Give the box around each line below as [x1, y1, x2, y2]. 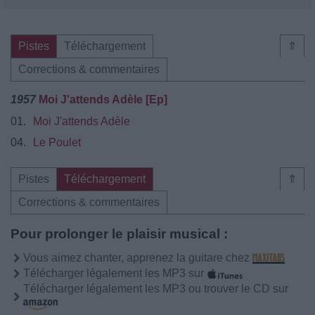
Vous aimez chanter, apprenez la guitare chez [23, 251, 252, 264]
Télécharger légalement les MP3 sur [23, 266, 207, 279]
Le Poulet [33, 136, 81, 148]
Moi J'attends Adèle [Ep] [39, 93, 167, 105]
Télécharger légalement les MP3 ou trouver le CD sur [23, 282, 288, 295]
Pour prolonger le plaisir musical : [11, 226, 228, 241]
